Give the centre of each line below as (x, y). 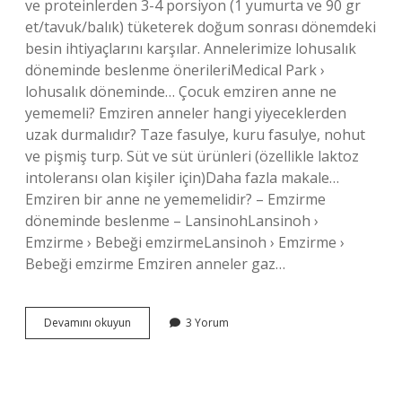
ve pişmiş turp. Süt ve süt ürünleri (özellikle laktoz (192, 156)
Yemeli (147, 386)
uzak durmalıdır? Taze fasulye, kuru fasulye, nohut (195, 135)
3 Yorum (207, 323)
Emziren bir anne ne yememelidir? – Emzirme (175, 199)
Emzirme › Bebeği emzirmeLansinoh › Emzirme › (185, 242)
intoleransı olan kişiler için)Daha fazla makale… (182, 178)
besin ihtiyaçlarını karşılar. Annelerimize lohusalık (191, 48)
